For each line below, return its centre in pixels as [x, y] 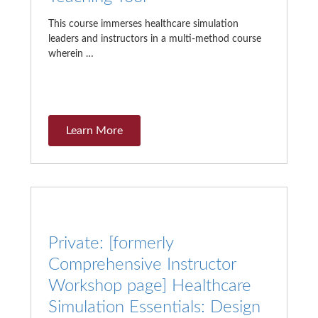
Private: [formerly [110, 244]
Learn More [94, 131]
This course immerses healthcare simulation [143, 24]
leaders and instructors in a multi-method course [154, 39]
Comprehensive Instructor [142, 265]
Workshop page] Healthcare [149, 286]
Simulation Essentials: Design [154, 308]
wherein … [71, 54]
